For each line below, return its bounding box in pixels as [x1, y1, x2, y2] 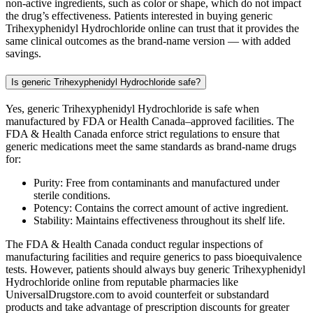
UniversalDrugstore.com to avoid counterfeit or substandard [6, 288, 269, 300]
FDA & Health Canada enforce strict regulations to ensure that [6, 127, 279, 140]
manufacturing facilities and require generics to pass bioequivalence [6, 250, 302, 263]
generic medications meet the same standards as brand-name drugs [6, 140, 296, 152]
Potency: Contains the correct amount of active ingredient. [34, 201, 289, 214]
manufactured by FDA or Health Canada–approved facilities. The [6, 115, 294, 127]
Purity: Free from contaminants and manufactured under [34, 176, 279, 189]
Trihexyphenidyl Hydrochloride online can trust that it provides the [6, 22, 299, 35]
